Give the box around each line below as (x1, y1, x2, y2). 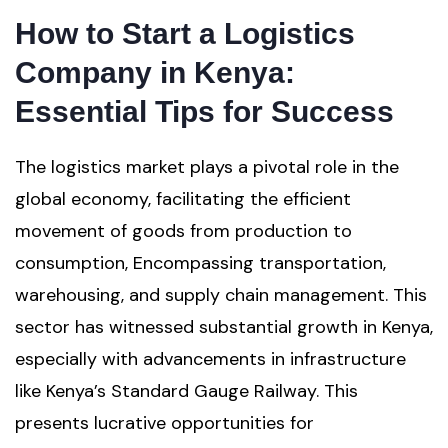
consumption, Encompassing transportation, (15, 251, 386, 275)
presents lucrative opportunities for (15, 411, 314, 435)
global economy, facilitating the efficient (15, 187, 351, 211)
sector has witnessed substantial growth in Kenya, (15, 315, 433, 339)
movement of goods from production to (15, 219, 352, 243)
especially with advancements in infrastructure (15, 347, 406, 371)
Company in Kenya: (15, 56, 295, 89)
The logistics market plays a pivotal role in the (15, 155, 399, 179)
